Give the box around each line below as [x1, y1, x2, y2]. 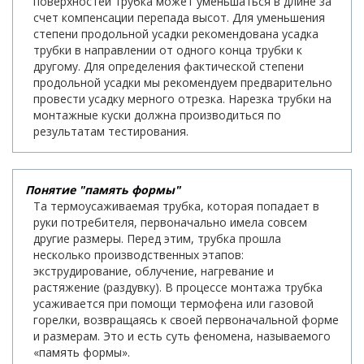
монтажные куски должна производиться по [33, 106, 281, 123]
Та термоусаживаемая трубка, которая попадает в [33, 197, 319, 214]
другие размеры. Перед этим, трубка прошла [33, 230, 281, 246]
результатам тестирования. [33, 123, 188, 139]
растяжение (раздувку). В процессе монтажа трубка [33, 279, 323, 295]
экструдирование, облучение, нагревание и [33, 262, 274, 279]
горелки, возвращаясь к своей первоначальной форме [33, 311, 339, 327]
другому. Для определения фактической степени [33, 58, 304, 74]
